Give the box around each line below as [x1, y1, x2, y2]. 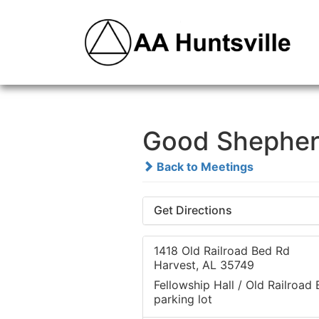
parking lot [153, 292, 212, 307]
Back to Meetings [153, 159, 253, 174]
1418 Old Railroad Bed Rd [153, 244, 290, 258]
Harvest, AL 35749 [153, 258, 254, 273]
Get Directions [153, 203, 232, 218]
